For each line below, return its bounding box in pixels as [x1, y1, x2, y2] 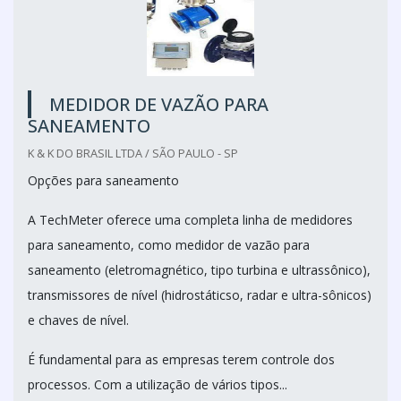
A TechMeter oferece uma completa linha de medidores [28, 210, 353, 228]
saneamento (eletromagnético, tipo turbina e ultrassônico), [28, 260, 371, 278]
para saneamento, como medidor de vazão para [28, 235, 310, 253]
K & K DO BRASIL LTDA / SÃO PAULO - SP [28, 144, 238, 161]
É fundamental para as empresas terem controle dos [28, 350, 335, 368]
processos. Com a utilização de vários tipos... [28, 375, 287, 393]
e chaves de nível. [28, 311, 129, 328]
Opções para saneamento [28, 171, 179, 189]
